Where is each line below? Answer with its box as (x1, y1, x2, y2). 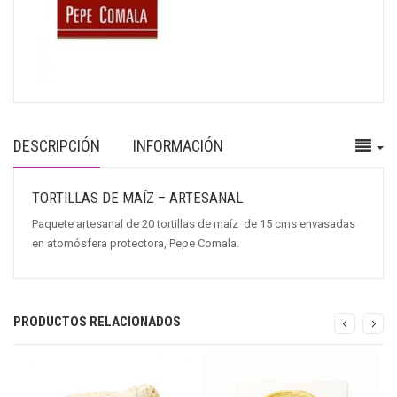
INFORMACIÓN (133, 136, 223, 156)
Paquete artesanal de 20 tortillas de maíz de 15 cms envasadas (32, 217, 355, 231)
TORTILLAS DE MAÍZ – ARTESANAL (32, 189, 243, 207)
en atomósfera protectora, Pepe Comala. (32, 237, 239, 251)
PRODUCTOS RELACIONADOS (13, 314, 181, 331)
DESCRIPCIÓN (13, 136, 100, 156)
